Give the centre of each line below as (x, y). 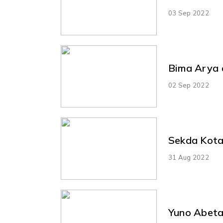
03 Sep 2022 (188, 13)
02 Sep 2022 (188, 85)
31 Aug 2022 (188, 157)
